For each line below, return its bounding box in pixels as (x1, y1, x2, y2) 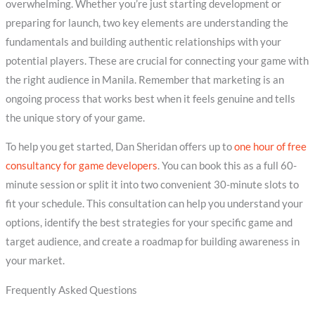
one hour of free (233, 141, 307, 153)
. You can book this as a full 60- (157, 160, 297, 172)
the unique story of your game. (5, 111, 145, 124)
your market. (5, 255, 65, 267)
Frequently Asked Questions (5, 283, 137, 296)
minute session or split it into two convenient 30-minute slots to (5, 179, 299, 191)
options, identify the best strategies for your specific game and (5, 217, 292, 229)
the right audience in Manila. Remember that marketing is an (5, 73, 284, 86)
